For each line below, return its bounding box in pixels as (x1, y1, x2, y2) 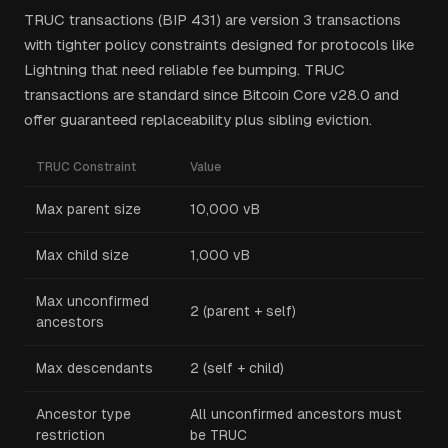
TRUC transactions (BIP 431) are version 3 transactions (24, 11, 401, 28)
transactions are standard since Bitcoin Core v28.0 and (24, 86, 399, 103)
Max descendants (36, 360, 153, 376)
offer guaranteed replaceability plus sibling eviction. (24, 111, 372, 128)
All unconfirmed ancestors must (190, 406, 402, 422)
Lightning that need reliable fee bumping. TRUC (24, 61, 345, 78)
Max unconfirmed (36, 293, 149, 309)
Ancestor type (36, 406, 131, 422)
